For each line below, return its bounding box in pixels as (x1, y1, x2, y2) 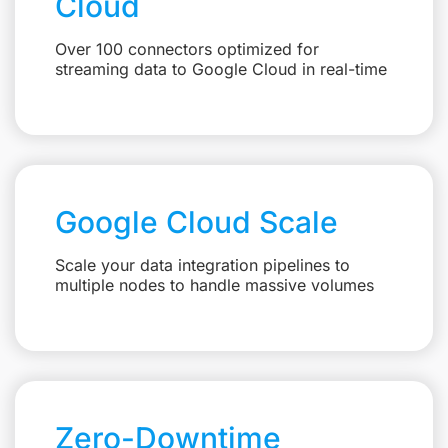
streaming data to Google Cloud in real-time (55, 59, 387, 79)
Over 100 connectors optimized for (55, 39, 319, 59)
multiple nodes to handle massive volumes (55, 275, 374, 295)
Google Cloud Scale (55, 204, 338, 240)
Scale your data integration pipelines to (55, 255, 350, 275)
